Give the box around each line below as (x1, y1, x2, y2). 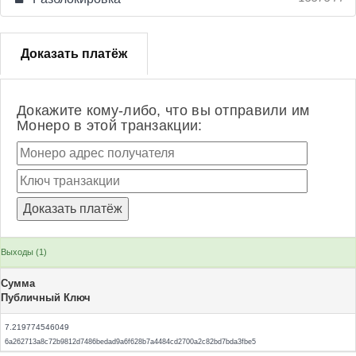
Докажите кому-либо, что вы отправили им (17, 103, 310, 118)
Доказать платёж (21, 47, 127, 60)
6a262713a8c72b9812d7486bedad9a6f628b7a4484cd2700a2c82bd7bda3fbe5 (5, 338, 256, 346)
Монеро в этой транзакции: (17, 118, 203, 133)
